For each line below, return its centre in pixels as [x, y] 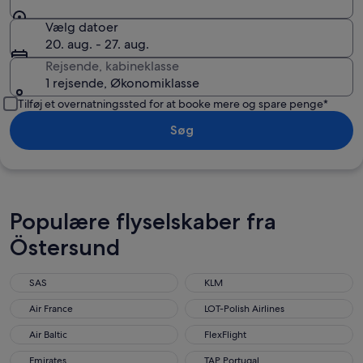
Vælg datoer [82, 27]
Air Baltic [48, 335]
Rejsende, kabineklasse [112, 66]
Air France [51, 309]
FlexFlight [225, 335]
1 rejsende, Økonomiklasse [122, 83]
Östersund [65, 247]
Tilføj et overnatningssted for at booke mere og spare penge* [173, 104]
